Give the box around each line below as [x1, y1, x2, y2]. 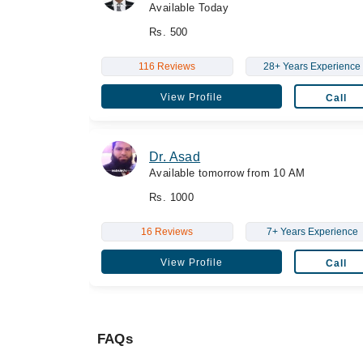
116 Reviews [139, 60, 196, 72]
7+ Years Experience [266, 225, 358, 237]
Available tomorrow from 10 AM [149, 166, 305, 179]
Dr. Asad [149, 149, 201, 164]
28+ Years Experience [263, 60, 361, 72]
